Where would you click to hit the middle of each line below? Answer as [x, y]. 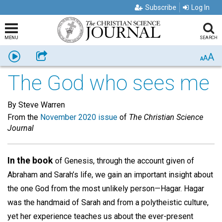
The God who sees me [109, 83]
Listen [30, 55]
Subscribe [161, 7]
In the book [30, 160]
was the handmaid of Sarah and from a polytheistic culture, [108, 202]
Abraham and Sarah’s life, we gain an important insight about [110, 175]
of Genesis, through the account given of [124, 161]
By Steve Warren [36, 105]
